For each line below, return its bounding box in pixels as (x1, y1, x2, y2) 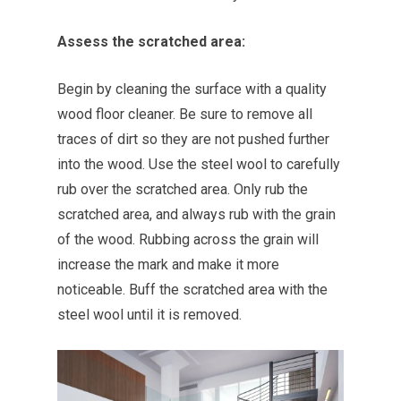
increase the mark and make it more (57, 256, 279, 273)
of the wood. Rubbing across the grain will (57, 231, 319, 248)
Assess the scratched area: (57, 33, 245, 50)
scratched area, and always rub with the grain (57, 206, 336, 223)
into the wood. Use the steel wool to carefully (57, 156, 340, 173)
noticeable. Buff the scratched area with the (57, 281, 328, 298)
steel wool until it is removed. (57, 306, 242, 323)
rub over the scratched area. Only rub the (57, 181, 308, 198)
